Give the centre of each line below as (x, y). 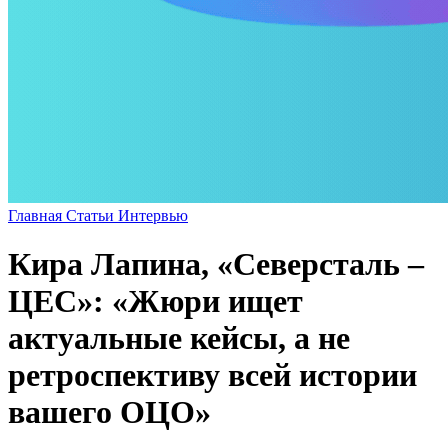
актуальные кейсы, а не (179, 338)
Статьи (92, 215)
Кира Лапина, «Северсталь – (216, 264)
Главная (37, 215)
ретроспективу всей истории (212, 375)
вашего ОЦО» (109, 412)
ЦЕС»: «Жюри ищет (155, 301)
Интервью (153, 215)
